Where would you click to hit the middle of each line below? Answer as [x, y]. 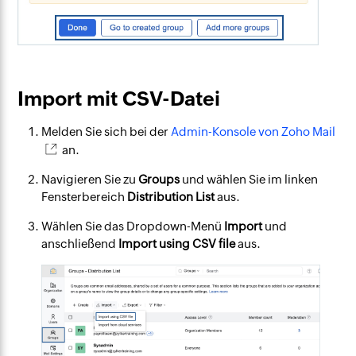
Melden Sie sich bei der [106, 131]
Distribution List [171, 196]
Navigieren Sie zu [90, 179]
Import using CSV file [177, 243]
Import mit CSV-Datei [119, 98]
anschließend [80, 243]
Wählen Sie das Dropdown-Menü [133, 226]
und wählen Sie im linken [249, 179]
